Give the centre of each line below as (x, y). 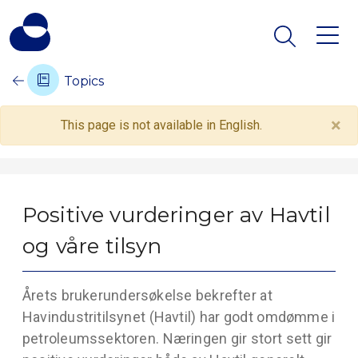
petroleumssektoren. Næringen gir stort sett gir (177, 338)
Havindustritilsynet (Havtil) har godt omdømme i (179, 317)
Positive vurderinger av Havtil (176, 215)
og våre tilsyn (92, 246)
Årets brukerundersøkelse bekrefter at (147, 295)
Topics (83, 81)
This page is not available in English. (161, 125)
